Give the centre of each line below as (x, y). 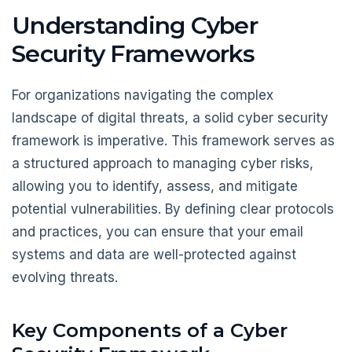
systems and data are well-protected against (154, 254)
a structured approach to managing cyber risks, (163, 163)
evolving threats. (65, 277)
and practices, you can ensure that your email (158, 231)
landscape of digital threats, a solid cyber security (170, 117)
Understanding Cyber (135, 26)
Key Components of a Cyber (150, 331)
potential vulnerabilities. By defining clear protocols (173, 209)
